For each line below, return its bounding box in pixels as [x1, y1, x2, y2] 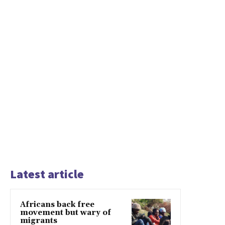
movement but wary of [20, 208, 111, 218]
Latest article [10, 166, 84, 182]
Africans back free [20, 200, 94, 210]
